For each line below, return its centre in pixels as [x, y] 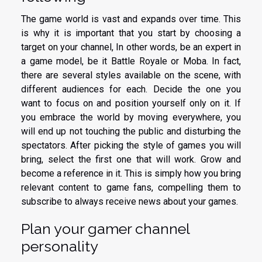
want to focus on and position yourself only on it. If [131, 104]
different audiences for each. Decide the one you [131, 89]
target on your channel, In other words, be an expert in [131, 47]
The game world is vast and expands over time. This [131, 19]
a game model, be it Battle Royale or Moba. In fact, [131, 61]
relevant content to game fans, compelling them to [131, 188]
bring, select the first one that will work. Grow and [131, 160]
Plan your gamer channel [105, 229]
